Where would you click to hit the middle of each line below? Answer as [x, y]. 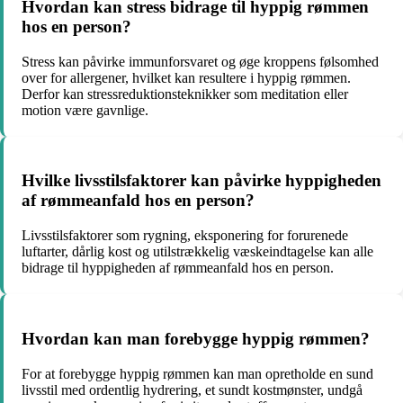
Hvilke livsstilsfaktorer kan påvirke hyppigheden [201, 181]
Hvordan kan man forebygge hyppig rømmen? [196, 338]
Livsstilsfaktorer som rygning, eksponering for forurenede [185, 236]
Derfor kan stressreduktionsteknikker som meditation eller [185, 94]
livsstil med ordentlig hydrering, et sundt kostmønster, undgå [192, 390]
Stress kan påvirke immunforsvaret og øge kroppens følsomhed [200, 61]
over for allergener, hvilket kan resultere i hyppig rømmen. [186, 77]
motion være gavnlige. [85, 110]
